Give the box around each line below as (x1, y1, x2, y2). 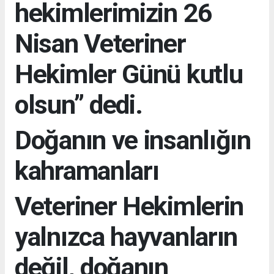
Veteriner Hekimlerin (15, 190, 244, 221)
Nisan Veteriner (15, 28, 186, 59)
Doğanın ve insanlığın (15, 124, 251, 155)
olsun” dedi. (15, 89, 143, 120)
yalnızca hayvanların (15, 221, 238, 252)
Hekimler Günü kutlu (15, 58, 243, 89)
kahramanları (15, 155, 159, 186)
